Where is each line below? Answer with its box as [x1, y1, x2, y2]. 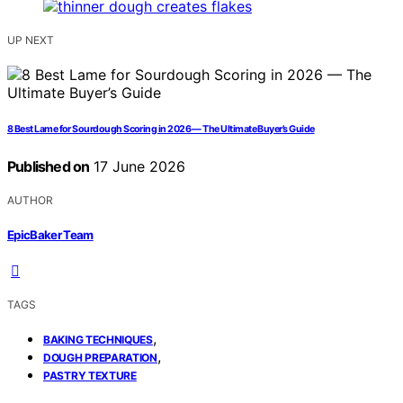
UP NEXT [7, 33, 54, 48]
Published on [7, 157, 90, 176]
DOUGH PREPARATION [43, 350, 157, 364]
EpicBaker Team [7, 227, 94, 242]
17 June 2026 [89, 157, 186, 176]
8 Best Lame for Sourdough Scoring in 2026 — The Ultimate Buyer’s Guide [7, 123, 315, 136]
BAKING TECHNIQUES [43, 332, 153, 346]
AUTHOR [7, 193, 53, 208]
